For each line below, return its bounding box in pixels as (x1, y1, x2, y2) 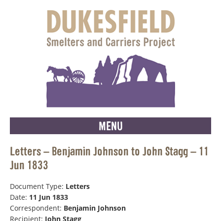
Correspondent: (10, 203, 64, 213)
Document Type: (10, 182, 66, 191)
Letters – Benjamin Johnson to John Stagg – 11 (10, 144, 209, 158)
